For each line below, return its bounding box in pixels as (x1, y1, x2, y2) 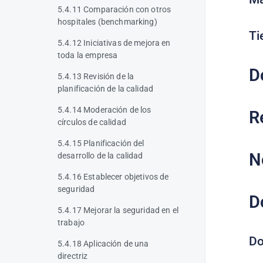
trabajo (58, 218, 85, 227)
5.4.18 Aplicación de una (58, 239, 149, 248)
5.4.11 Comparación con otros (58, 5, 171, 14)
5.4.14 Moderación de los (58, 105, 151, 114)
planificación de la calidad (58, 84, 154, 93)
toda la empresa (58, 50, 118, 60)
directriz (58, 251, 88, 261)
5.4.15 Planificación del (58, 139, 144, 148)
